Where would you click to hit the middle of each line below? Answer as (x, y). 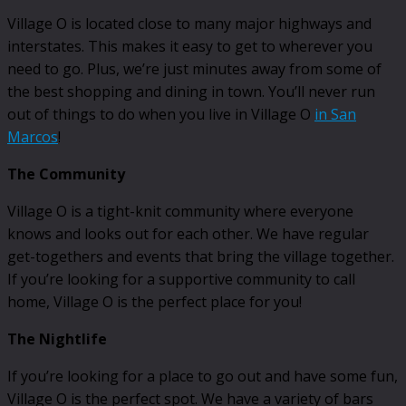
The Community (66, 174)
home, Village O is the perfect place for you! (155, 302)
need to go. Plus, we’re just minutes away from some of (194, 69)
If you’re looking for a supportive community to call (181, 280)
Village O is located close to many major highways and (189, 24)
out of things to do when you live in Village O (161, 115)
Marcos (33, 137)
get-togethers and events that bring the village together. (201, 257)
